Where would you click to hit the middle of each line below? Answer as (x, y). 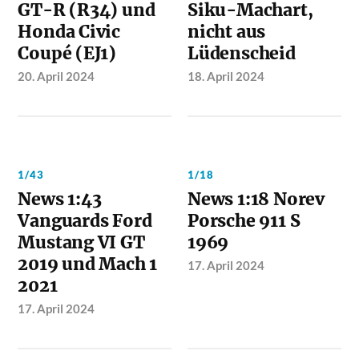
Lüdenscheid (242, 53)
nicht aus (227, 31)
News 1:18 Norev (256, 199)
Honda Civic (69, 31)
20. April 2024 (56, 76)
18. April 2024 (226, 76)
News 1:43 (60, 199)
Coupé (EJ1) (67, 53)
